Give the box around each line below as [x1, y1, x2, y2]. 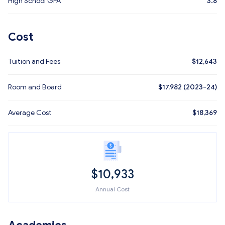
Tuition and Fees [8, 57, 60, 66]
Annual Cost [95, 185, 130, 193]
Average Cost [8, 108, 52, 117]
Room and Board [8, 83, 62, 91]
